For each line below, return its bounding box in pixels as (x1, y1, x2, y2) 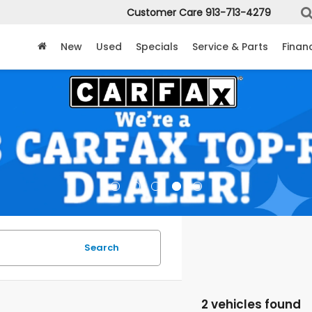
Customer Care (127, 6, 203, 20)
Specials (136, 40, 178, 54)
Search (84, 241, 119, 254)
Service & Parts (192, 40, 268, 54)
